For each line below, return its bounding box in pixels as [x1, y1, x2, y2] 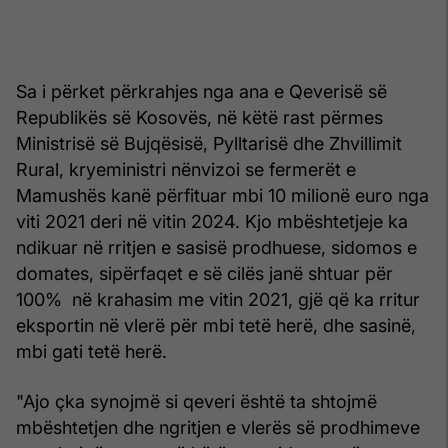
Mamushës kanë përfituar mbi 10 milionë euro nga [16, 184, 429, 206]
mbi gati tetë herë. [16, 340, 167, 362]
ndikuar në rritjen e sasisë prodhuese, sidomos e [16, 236, 417, 258]
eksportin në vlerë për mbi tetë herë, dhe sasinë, [16, 314, 416, 336]
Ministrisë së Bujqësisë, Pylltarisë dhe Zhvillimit [16, 132, 402, 154]
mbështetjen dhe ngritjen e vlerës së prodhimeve [16, 416, 420, 438]
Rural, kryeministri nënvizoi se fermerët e [16, 158, 356, 180]
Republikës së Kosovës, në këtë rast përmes [16, 106, 383, 128]
